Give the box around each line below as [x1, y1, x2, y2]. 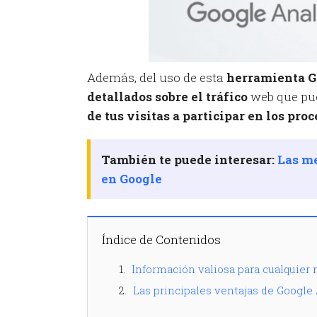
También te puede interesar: [101, 151, 277, 168]
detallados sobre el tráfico [87, 88, 248, 105]
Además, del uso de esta [87, 69, 224, 86]
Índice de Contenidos [102, 231, 221, 248]
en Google [101, 171, 162, 187]
